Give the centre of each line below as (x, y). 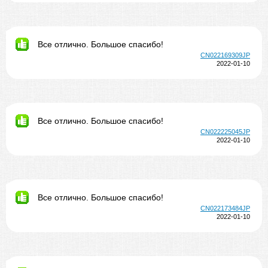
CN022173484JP (225, 208)
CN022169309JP (225, 55)
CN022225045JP (225, 132)
